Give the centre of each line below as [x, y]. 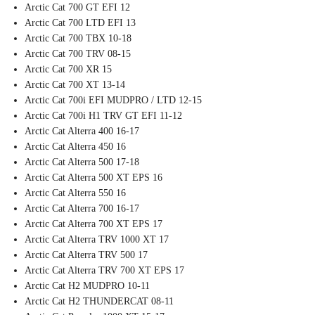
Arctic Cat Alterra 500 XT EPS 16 [94, 178]
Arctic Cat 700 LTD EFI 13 [80, 23]
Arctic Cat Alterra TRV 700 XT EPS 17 [104, 271]
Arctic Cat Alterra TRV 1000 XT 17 [97, 240]
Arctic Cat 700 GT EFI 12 [77, 8]
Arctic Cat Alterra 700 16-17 [82, 209]
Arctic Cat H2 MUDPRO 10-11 [87, 286]
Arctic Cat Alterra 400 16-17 [82, 131]
